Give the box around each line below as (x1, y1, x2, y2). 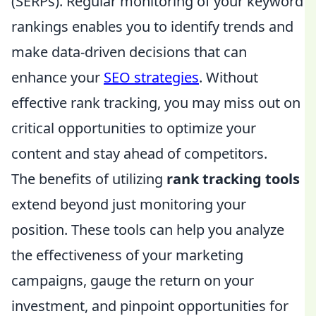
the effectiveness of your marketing (11, 245, 243, 265)
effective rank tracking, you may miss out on (11, 93, 300, 112)
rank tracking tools (166, 169, 300, 188)
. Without (199, 68, 258, 87)
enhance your (11, 68, 104, 87)
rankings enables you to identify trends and (11, 17, 293, 36)
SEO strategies (104, 68, 199, 87)
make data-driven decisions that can (11, 42, 247, 61)
